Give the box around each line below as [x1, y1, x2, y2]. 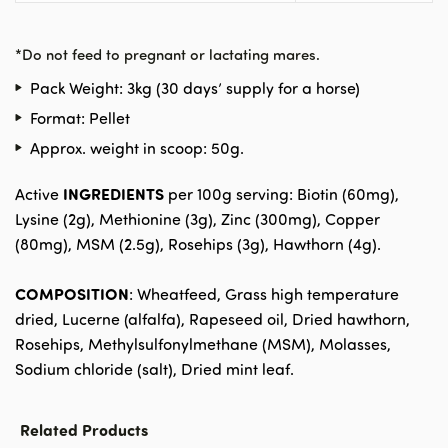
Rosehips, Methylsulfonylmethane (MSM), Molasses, [15, 333, 391, 354]
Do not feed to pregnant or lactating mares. [22, 43, 320, 64]
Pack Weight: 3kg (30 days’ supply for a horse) [30, 77, 360, 98]
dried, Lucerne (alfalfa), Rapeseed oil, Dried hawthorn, [15, 308, 410, 329]
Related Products [20, 418, 148, 440]
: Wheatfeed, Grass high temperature [129, 283, 399, 304]
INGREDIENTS [63, 182, 164, 204]
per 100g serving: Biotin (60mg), [164, 183, 399, 204]
